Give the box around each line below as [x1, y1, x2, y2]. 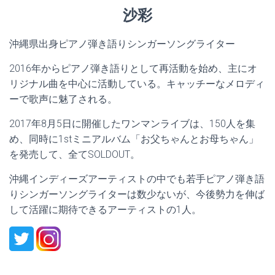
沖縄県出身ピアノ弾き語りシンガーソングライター [9, 38, 235, 50]
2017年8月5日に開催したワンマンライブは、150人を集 [9, 118, 255, 130]
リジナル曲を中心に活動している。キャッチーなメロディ [9, 78, 265, 90]
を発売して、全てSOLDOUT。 [9, 149, 140, 161]
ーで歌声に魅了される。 [9, 93, 117, 106]
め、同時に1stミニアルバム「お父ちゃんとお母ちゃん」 [9, 133, 258, 145]
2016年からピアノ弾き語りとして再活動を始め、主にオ [9, 63, 257, 75]
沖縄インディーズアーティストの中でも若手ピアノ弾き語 [9, 173, 265, 185]
